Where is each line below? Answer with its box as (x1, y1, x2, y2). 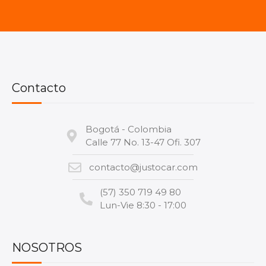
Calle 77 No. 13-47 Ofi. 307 (85, 137, 201, 148)
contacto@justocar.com (88, 161, 198, 173)
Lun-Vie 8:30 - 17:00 (100, 199, 187, 211)
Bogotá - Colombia (85, 123, 172, 135)
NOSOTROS (12, 240, 82, 255)
